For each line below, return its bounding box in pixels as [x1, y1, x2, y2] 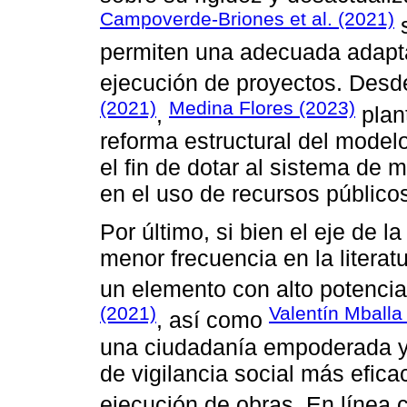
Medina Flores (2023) [169, 96, 355, 118]
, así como [156, 307, 269, 333]
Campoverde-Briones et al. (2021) [100, 7, 394, 29]
